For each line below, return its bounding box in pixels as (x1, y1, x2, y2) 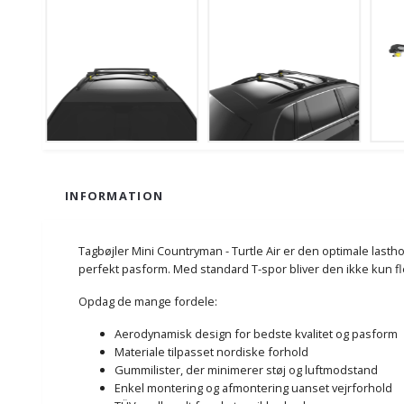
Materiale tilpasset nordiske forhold (115, 343, 308, 360)
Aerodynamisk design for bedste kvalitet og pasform (115, 325, 398, 342)
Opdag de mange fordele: (78, 292, 217, 309)
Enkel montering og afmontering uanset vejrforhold (115, 379, 392, 396)
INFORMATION (65, 187, 164, 204)
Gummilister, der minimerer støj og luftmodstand (115, 361, 378, 378)
